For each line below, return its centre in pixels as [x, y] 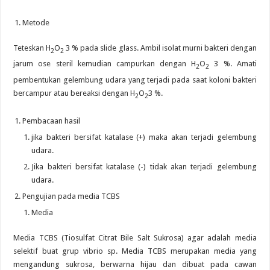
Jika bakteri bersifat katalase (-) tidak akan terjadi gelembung [144, 167]
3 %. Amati [233, 64]
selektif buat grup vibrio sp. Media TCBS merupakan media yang [135, 251]
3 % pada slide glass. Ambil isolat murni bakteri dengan [160, 48]
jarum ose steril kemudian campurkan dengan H [105, 64]
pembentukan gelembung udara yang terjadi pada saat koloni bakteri [135, 80]
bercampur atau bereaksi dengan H [74, 93]
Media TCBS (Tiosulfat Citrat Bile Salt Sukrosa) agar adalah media [135, 238]
